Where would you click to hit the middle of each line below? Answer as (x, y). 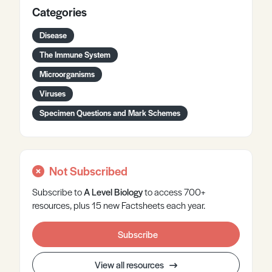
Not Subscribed (88, 171)
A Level (98, 192)
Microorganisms (67, 74)
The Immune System (75, 54)
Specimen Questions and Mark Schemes (110, 113)
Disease (53, 35)
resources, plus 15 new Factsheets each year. (119, 205)
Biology (128, 192)
